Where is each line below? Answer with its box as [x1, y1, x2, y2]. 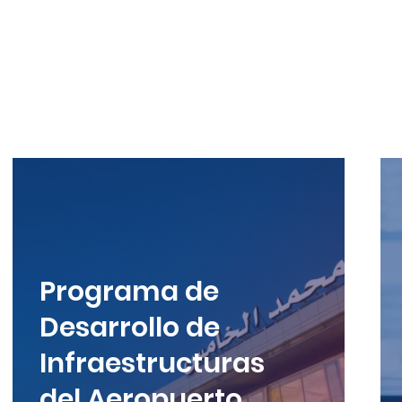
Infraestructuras [39, 344, 265, 382]
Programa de [39, 272, 219, 310]
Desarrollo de [39, 308, 220, 346]
